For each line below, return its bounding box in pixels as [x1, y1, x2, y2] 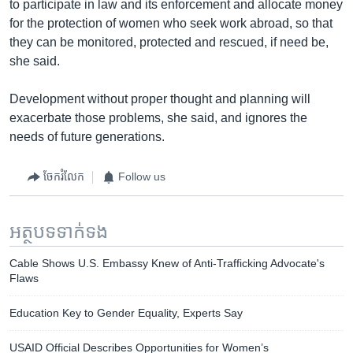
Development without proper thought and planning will [9, 91, 310, 106]
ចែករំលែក [43, 170, 84, 183]
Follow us [118, 170, 165, 183]
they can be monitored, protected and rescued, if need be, [9, 35, 329, 49]
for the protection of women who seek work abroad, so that [9, 16, 333, 30]
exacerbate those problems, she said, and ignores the [9, 110, 307, 124]
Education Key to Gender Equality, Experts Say [9, 306, 243, 319]
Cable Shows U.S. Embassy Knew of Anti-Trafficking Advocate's [9, 256, 325, 269]
